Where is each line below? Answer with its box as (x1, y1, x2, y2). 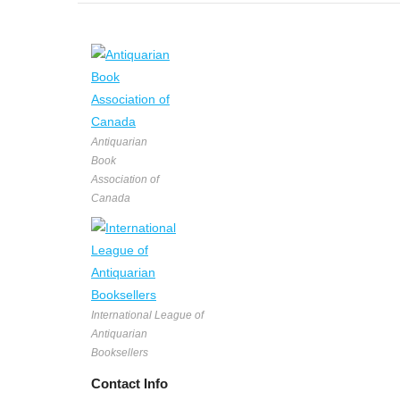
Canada (91, 191, 130, 204)
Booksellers (91, 346, 148, 359)
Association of (91, 172, 159, 186)
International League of (91, 308, 204, 321)
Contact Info (91, 375, 168, 391)
